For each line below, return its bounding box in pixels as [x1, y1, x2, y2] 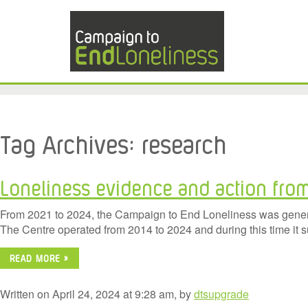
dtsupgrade [194, 286, 249, 302]
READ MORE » [10, 252, 69, 263]
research [142, 127, 226, 158]
